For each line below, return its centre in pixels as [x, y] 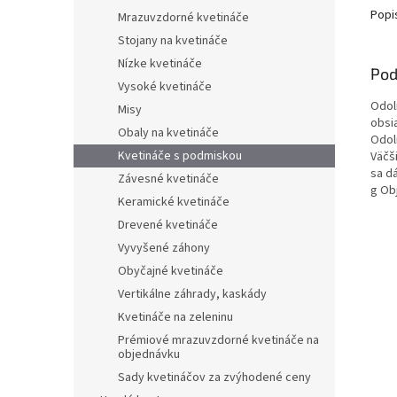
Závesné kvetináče [168, 179]
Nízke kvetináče [160, 64]
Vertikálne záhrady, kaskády [192, 295]
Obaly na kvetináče [168, 133]
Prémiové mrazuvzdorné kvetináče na [218, 341]
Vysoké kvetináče [165, 87]
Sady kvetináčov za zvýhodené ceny [214, 378]
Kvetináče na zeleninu [175, 318]
